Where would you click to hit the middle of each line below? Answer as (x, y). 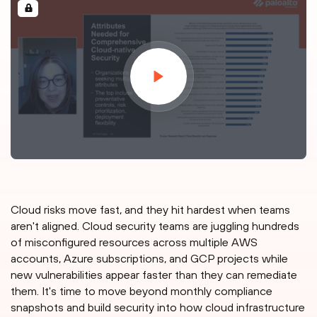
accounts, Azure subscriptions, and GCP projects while (149, 259)
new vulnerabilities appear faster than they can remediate (154, 275)
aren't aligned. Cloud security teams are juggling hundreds (155, 226)
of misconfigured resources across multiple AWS (134, 242)
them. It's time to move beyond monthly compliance (142, 291)
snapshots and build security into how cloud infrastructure (158, 307)
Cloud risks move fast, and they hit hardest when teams (150, 210)
